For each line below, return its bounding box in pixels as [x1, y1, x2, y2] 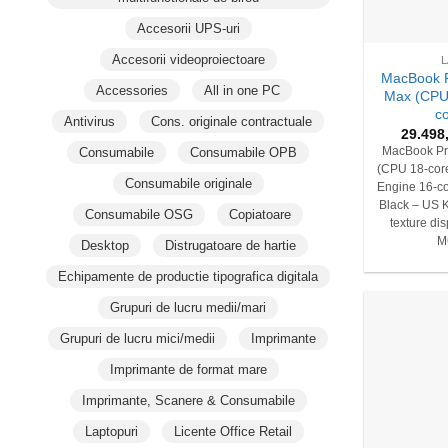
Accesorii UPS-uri [136, 20, 240, 36]
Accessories [96, 82, 169, 98]
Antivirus [64, 113, 116, 129]
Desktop [80, 237, 129, 253]
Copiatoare [229, 206, 292, 222]
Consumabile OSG [85, 206, 194, 222]
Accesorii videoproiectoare [111, 51, 265, 67]
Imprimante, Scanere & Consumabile [81, 392, 295, 408]
